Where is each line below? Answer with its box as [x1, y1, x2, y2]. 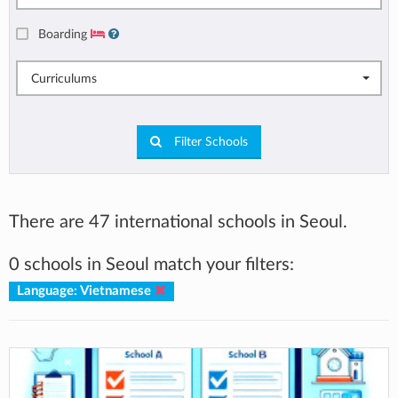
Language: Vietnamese [16, 283, 155, 298]
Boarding [38, 28, 91, 42]
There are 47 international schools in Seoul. [9, 212, 347, 231]
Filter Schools [171, 135, 248, 148]
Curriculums [31, 73, 97, 86]
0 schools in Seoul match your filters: [9, 255, 294, 274]
